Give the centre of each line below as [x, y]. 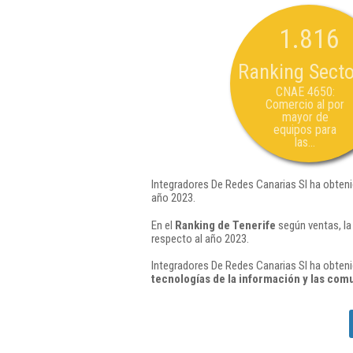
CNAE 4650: [305, 92]
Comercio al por [305, 104]
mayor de [305, 117]
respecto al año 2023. [200, 238]
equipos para [305, 130]
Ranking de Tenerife [225, 225]
